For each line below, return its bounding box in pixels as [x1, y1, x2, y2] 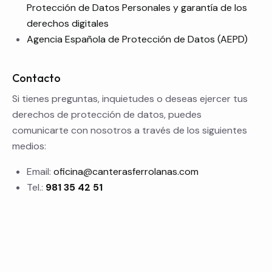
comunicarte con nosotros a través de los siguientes [12, 124, 247, 137]
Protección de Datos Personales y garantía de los [27, 1, 247, 15]
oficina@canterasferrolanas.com [53, 165, 199, 178]
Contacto [12, 71, 61, 86]
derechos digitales [27, 17, 109, 30]
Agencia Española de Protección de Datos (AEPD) [27, 33, 248, 46]
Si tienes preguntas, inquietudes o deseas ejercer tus [12, 92, 248, 106]
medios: [12, 140, 46, 153]
